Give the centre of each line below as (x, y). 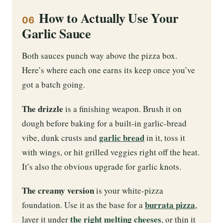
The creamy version (58, 191)
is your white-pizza (129, 191)
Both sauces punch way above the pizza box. (100, 55)
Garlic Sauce (56, 33)
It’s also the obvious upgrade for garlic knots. (102, 166)
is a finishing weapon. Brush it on (122, 109)
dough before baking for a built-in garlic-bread (104, 123)
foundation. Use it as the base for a (83, 205)
